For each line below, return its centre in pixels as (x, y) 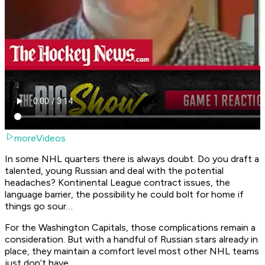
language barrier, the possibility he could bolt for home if (124, 195)
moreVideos (40, 138)
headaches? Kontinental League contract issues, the (117, 183)
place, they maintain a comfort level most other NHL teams (132, 251)
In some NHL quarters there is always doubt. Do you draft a (132, 159)
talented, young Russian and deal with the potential (114, 171)
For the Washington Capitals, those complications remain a (130, 228)
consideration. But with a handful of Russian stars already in (131, 240)
